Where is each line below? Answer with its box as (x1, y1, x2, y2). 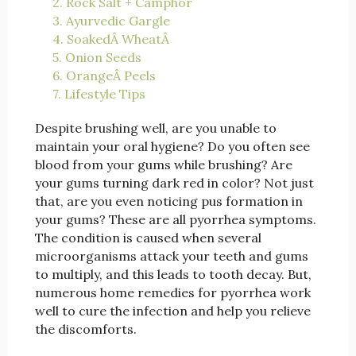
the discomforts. (34, 321, 137, 338)
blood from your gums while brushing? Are (34, 157, 292, 173)
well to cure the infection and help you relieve (34, 303, 311, 319)
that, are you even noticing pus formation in (34, 193, 303, 210)
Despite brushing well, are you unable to (34, 120, 277, 137)
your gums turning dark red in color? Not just (34, 175, 314, 192)
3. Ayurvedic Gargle (52, 13, 170, 29)
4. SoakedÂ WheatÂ (52, 31, 172, 48)
